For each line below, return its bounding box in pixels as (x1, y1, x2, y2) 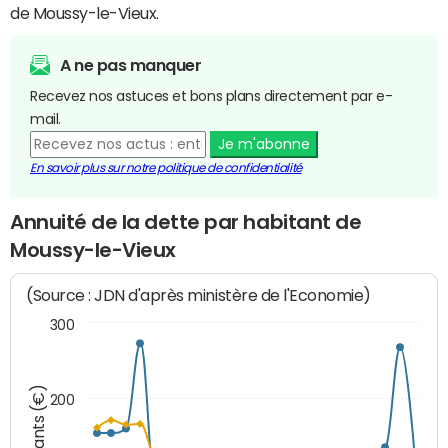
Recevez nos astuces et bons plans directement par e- (30, 88, 393, 103)
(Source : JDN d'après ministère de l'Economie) (26, 286, 372, 306)
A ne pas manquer (60, 56, 202, 73)
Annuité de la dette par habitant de (10, 211, 362, 232)
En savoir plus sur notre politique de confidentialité (30, 161, 302, 174)
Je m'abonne (217, 136, 310, 151)
